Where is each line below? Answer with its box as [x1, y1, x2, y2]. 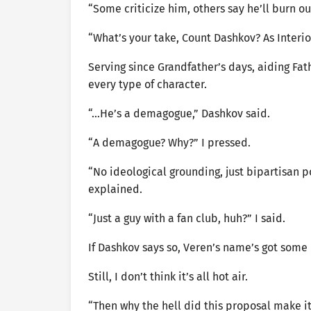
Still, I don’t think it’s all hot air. [88, 269, 248, 283]
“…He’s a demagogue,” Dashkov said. [88, 106, 270, 120]
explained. [88, 182, 142, 196]
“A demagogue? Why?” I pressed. [88, 135, 251, 149]
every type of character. [88, 77, 207, 91]
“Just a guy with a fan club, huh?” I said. [88, 211, 285, 225]
